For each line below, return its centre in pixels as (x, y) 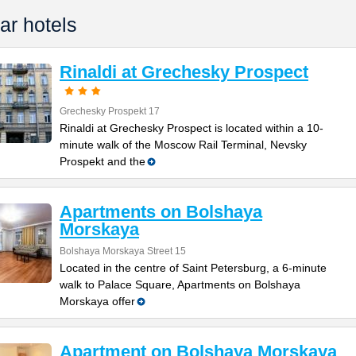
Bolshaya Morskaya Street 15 (123, 251)
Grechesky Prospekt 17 (110, 111)
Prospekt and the (103, 161)
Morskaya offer (97, 301)
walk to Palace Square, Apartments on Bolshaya (180, 284)
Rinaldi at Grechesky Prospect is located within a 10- (192, 128)
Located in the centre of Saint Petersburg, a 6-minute (193, 268)
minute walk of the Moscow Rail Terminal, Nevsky (183, 145)
